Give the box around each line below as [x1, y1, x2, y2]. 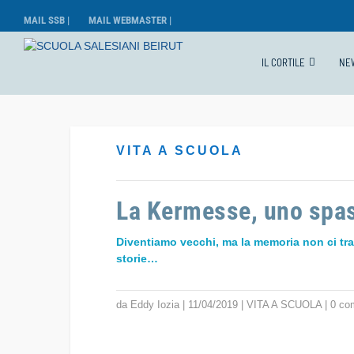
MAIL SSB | [24, 13, 70, 26]
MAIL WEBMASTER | [88, 13, 171, 26]
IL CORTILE [262, 55, 305, 69]
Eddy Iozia [130, 298, 180, 311]
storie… [116, 252, 159, 265]
